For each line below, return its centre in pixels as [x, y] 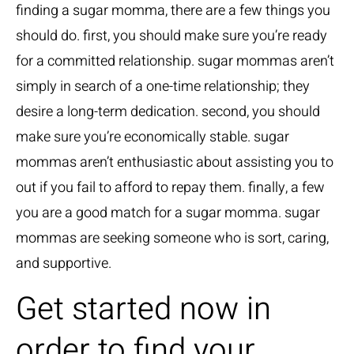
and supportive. [64, 264]
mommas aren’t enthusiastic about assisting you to [175, 162]
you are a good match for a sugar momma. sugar [168, 213]
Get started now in [143, 309]
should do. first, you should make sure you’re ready [171, 36]
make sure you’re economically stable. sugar [153, 137]
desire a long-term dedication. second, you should [168, 112]
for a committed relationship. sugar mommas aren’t [175, 61]
